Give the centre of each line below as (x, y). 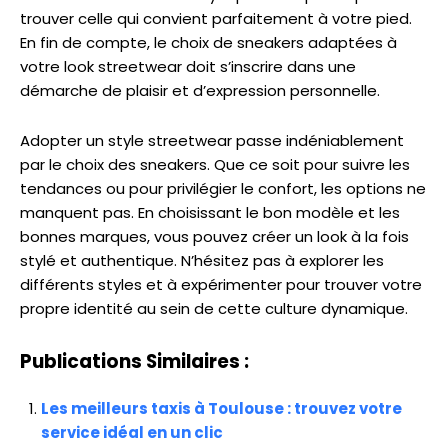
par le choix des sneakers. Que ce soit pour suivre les (215, 165)
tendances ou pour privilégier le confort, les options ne (223, 189)
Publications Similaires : (134, 362)
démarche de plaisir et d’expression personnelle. (200, 91)
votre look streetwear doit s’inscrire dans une (188, 67)
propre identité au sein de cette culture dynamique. (214, 309)
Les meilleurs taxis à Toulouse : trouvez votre (221, 409)
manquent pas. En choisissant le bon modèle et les (210, 213)
